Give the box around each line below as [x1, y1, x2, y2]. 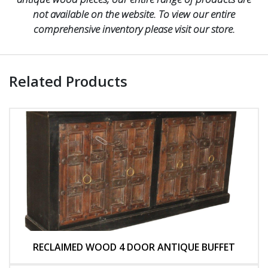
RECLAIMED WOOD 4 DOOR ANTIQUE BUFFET [33, 240, 235, 254]
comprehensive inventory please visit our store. [33, 22, 235, 36]
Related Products [9, 71, 127, 91]
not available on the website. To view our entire [33, 7, 235, 21]
